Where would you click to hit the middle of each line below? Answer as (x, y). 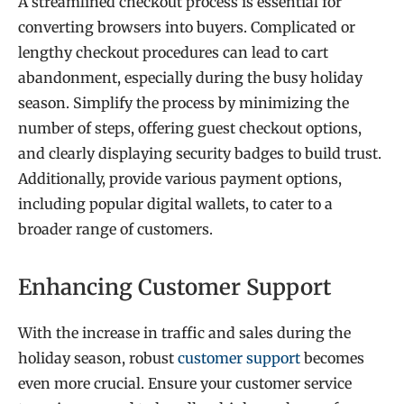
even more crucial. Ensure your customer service (185, 383)
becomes (332, 358)
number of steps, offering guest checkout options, (190, 129)
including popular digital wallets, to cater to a (175, 204)
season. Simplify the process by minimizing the (184, 103)
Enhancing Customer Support (174, 287)
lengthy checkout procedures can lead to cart (173, 53)
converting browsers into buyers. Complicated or (187, 28)
